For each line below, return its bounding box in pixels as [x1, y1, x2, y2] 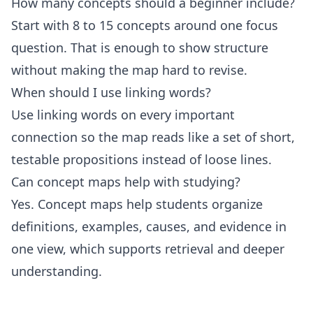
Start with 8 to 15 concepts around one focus [11, 17, 278, 34]
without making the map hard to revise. [11, 61, 247, 78]
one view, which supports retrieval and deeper [11, 240, 284, 257]
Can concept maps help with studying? [11, 173, 240, 190]
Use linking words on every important [11, 106, 235, 123]
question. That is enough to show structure [11, 39, 268, 56]
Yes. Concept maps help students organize [11, 196, 263, 212]
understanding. [11, 263, 102, 279]
